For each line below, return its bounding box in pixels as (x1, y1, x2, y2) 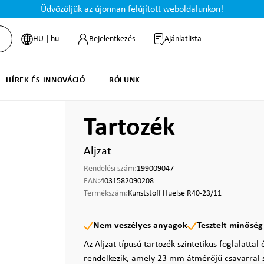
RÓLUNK (108, 76, 141, 85)
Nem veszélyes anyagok (93, 221, 187, 230)
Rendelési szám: (84, 164, 137, 173)
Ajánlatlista (164, 34, 202, 44)
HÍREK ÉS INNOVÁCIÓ (6, 76, 85, 85)
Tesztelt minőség (197, 221, 263, 230)
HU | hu (32, 34, 59, 44)
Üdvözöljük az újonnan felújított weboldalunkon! (41, 5, 223, 14)
